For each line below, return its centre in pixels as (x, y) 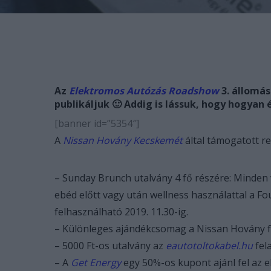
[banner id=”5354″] (97, 123)
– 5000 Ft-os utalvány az (110, 246)
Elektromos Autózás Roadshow (144, 91)
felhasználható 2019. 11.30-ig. (121, 212)
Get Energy (96, 263)
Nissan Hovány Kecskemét (123, 140)
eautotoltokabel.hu (209, 246)
